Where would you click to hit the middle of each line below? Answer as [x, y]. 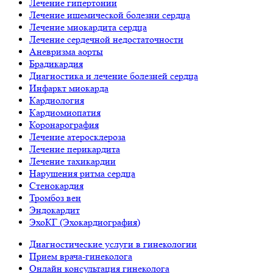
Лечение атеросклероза [77, 137]
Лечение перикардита [75, 149]
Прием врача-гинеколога [81, 257]
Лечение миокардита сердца [88, 27]
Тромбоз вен [55, 198]
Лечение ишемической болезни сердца [110, 15]
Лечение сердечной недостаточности [106, 40]
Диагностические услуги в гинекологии [113, 244]
